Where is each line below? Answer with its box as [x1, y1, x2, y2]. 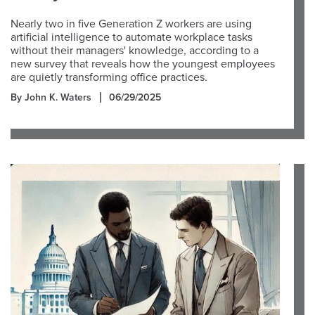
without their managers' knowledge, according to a [11, 44, 259, 58]
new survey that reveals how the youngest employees [11, 57, 275, 71]
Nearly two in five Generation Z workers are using [11, 17, 252, 31]
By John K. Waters [11, 91, 91, 103]
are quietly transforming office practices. [11, 70, 207, 84]
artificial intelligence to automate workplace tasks [11, 30, 252, 44]
